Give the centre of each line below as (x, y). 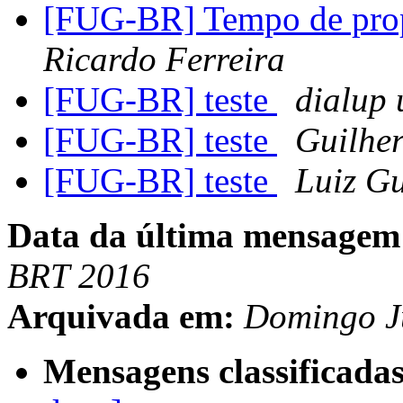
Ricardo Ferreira (164, 59)
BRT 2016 (79, 276)
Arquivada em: (121, 317)
